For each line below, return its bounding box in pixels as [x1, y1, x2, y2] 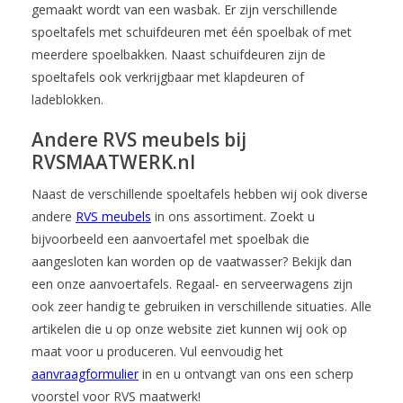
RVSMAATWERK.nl [31, 149, 195, 175]
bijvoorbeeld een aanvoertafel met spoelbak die [31, 230, 309, 248]
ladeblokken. [31, 90, 107, 108]
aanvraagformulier [31, 365, 139, 383]
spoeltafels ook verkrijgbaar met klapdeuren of [31, 67, 304, 85]
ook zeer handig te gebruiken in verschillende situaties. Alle [31, 298, 372, 316]
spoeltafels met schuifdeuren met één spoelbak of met [31, 22, 352, 40]
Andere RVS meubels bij [31, 127, 246, 153]
